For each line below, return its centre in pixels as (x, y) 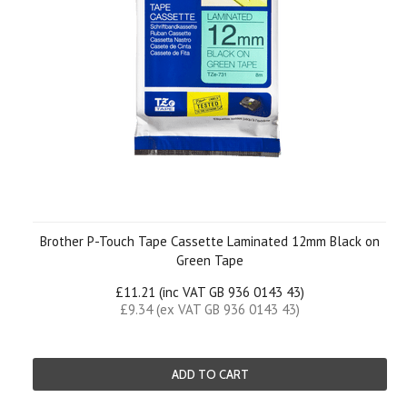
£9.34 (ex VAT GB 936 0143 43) (210, 309)
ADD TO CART (210, 374)
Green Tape (210, 260)
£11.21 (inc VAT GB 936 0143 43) (210, 292)
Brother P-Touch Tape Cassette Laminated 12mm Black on (210, 241)
